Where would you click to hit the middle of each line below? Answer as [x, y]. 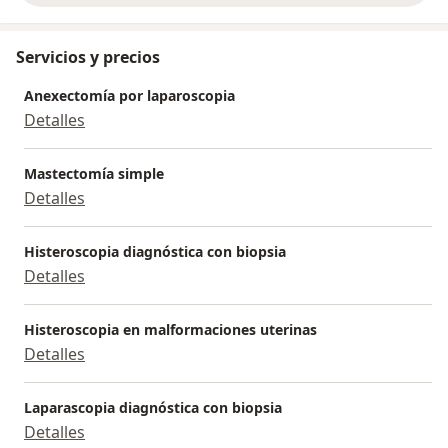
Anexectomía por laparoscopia [129, 96]
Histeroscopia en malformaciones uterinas [170, 330]
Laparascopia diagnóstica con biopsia [153, 408]
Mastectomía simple [94, 174]
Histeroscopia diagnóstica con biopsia [155, 252]
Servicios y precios [88, 57]
